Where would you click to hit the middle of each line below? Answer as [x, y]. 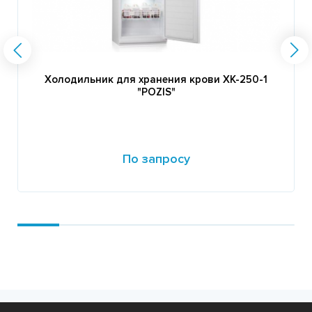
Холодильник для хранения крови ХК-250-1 [156, 79]
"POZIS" [156, 92]
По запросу [156, 158]
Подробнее [56, 206]
